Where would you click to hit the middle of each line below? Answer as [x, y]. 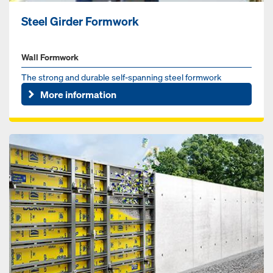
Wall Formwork [50, 57]
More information [79, 94]
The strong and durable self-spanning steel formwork [121, 77]
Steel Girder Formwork [80, 22]
